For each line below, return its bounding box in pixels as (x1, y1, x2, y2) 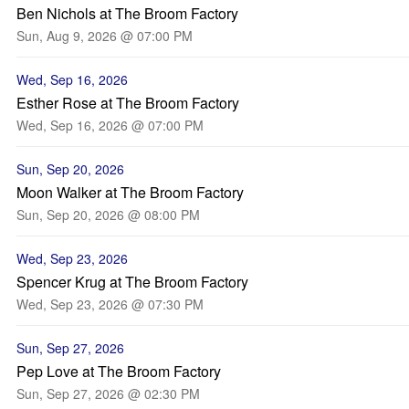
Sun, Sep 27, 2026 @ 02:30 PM (16, 384, 200, 403)
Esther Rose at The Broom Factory (16, 92, 239, 113)
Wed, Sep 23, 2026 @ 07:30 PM (16, 295, 204, 313)
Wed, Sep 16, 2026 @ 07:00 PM (16, 116, 204, 134)
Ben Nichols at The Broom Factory (16, 3, 238, 24)
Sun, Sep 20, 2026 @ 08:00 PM (16, 205, 200, 224)
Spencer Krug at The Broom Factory (16, 271, 248, 292)
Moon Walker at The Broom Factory (16, 182, 244, 203)
